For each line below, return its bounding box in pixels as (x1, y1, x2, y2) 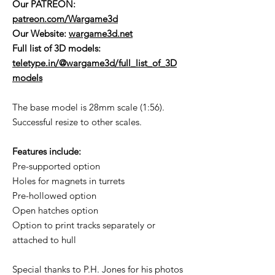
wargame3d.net (69, 28, 133, 40)
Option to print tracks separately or (12, 219, 155, 231)
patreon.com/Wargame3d (12, 13, 118, 25)
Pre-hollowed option (12, 190, 96, 202)
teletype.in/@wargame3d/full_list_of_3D (12, 57, 177, 69)
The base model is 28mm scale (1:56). (12, 101, 165, 114)
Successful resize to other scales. (12, 116, 142, 128)
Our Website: (12, 28, 69, 40)
